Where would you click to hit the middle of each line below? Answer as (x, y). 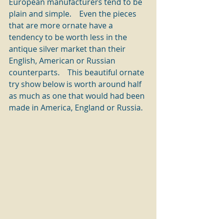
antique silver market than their (68, 49)
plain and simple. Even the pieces (74, 14)
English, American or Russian (63, 61)
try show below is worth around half (76, 84)
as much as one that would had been (78, 96)
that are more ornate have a (62, 25)
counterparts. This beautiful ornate (77, 72)
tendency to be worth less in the (69, 37)
